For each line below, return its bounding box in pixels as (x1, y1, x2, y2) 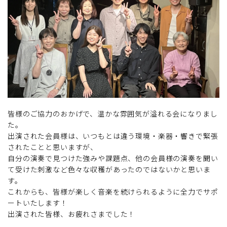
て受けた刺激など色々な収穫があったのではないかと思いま (8, 164, 211, 174)
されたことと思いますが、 (8, 141, 98, 152)
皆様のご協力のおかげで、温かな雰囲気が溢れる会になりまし (8, 108, 218, 119)
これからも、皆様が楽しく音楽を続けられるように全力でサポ (8, 186, 218, 197)
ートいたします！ (8, 197, 68, 208)
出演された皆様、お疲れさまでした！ (8, 208, 136, 219)
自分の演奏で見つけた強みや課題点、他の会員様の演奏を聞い (8, 153, 218, 163)
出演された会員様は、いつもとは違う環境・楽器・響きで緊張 (8, 130, 218, 141)
